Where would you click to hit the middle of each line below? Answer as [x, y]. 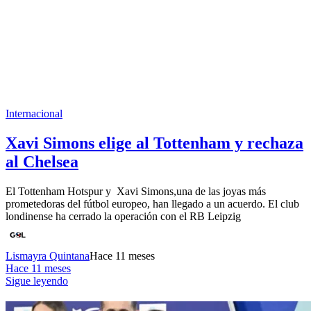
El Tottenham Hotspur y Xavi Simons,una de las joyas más [136, 191]
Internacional [34, 113]
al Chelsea [42, 161]
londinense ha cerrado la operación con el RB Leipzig [123, 216]
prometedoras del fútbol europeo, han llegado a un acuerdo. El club [152, 203]
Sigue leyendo [37, 280]
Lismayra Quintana [48, 255]
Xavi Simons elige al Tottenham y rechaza [154, 143]
